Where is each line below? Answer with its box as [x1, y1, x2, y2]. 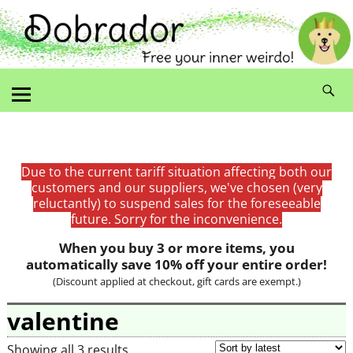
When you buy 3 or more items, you [58, 238, 295, 257]
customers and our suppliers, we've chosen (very [31, 178, 322, 196]
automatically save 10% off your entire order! [26, 255, 327, 273]
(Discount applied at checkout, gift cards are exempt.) [52, 273, 301, 288]
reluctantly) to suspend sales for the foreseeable [32, 194, 321, 212]
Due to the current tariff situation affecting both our [21, 162, 332, 180]
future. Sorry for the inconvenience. [71, 210, 282, 228]
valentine [6, 304, 119, 337]
